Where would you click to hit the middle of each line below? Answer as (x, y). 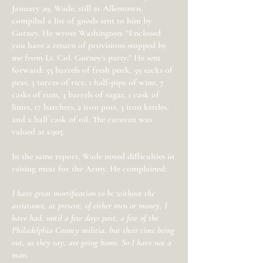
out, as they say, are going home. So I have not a (92, 242)
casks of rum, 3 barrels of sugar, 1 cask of (85, 95)
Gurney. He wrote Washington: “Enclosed (86, 33)
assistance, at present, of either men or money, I (90, 205)
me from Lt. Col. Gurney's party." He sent (86, 58)
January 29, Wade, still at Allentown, (77, 8)
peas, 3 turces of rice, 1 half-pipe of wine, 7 (88, 82)
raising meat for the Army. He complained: (89, 168)
